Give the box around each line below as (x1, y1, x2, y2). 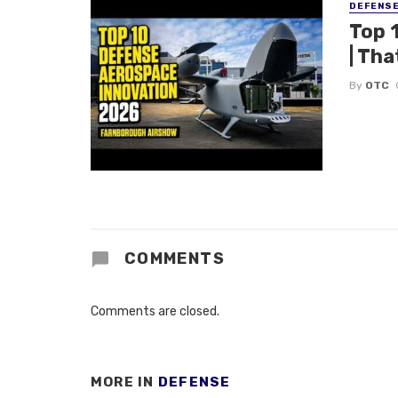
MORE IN (91, 374, 158, 391)
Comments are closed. (91, 304, 219, 320)
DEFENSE (157, 374, 231, 391)
